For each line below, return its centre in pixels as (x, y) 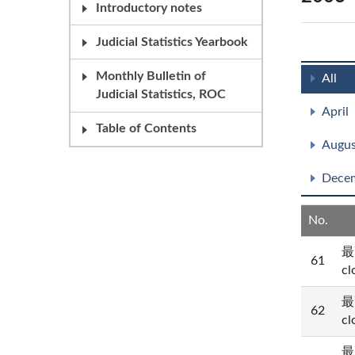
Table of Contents (146, 129)
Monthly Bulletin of (151, 76)
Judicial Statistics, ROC (161, 94)
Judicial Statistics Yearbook (172, 42)
